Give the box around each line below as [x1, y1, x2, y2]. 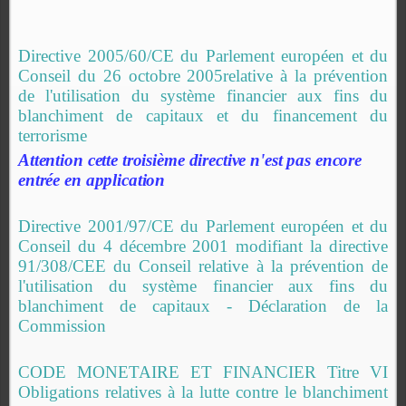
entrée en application [18, 170, 166, 189]
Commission [18, 316, 106, 335]
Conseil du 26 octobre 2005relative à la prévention [18, 66, 388, 85]
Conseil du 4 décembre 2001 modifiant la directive [18, 237, 388, 256]
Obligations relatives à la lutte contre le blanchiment [18, 382, 388, 401]
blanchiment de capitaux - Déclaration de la [18, 296, 388, 315]
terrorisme [18, 126, 87, 145]
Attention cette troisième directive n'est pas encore [18, 150, 362, 169]
